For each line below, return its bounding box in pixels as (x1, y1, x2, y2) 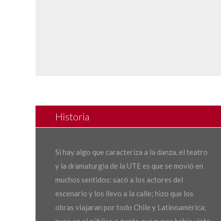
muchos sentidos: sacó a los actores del (55, 175, 183, 184)
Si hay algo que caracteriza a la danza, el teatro (55, 147, 208, 156)
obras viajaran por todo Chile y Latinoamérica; (55, 203, 206, 212)
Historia (55, 110, 89, 122)
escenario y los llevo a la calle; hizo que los (55, 189, 193, 198)
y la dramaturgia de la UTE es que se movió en (55, 161, 203, 170)
